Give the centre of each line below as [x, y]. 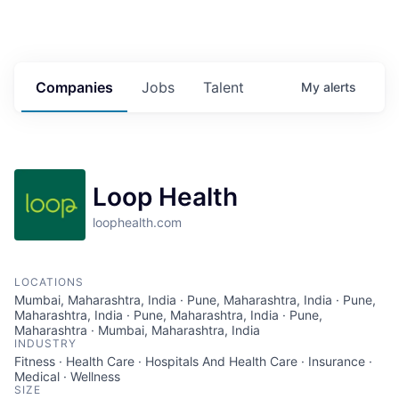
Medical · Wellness [67, 377]
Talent [224, 88]
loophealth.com [137, 223]
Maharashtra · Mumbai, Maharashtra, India [137, 330]
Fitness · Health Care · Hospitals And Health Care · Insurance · [193, 362]
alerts [340, 87]
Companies [74, 88]
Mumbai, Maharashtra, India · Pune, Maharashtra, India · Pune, [195, 300]
